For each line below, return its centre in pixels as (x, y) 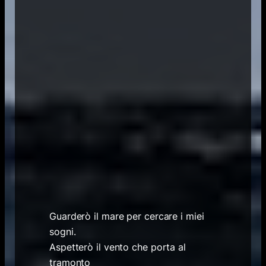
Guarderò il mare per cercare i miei (127, 216)
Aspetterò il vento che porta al (118, 247)
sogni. (63, 231)
